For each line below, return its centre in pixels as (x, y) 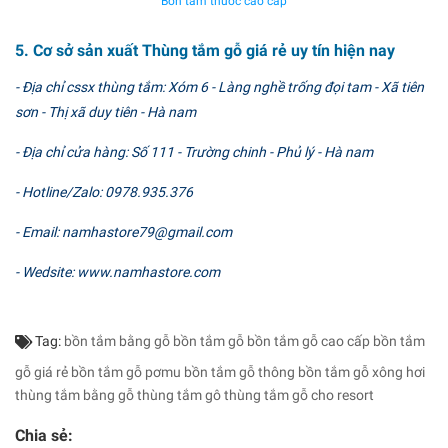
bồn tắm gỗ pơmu (126, 371)
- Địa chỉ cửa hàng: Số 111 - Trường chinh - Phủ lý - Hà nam (194, 151)
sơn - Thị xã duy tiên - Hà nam (105, 111)
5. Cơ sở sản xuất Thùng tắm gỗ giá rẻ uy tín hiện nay (205, 50)
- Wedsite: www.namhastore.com (117, 271)
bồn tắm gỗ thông (239, 371)
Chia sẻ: (44, 435)
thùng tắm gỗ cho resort (299, 394)
